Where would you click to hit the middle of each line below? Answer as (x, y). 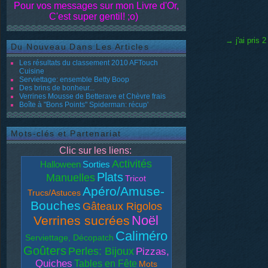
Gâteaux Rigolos (122, 206)
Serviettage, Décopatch (69, 237)
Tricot (136, 178)
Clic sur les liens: (95, 150)
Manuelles (71, 178)
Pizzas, (153, 252)
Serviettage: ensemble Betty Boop (74, 80)
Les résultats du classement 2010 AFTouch (89, 63)
